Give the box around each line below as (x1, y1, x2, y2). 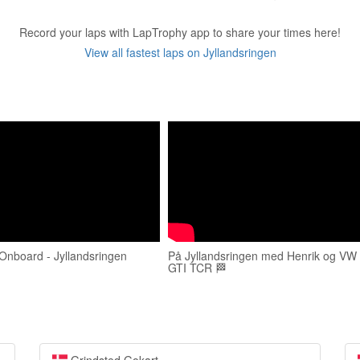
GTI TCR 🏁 (168, 260, 227, 276)
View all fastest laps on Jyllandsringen (84, 44, 276, 60)
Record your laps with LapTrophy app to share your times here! (19, 24, 341, 40)
